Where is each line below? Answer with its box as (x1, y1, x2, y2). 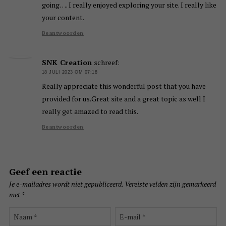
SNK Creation (41, 58, 92, 68)
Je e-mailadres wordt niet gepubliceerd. (9, 179, 123, 189)
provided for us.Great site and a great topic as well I (41, 93, 205, 103)
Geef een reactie (9, 165, 82, 178)
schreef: (93, 58, 120, 68)
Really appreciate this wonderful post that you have (41, 81, 206, 91)
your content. (41, 13, 84, 23)
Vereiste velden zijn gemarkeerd (124, 179, 216, 189)
